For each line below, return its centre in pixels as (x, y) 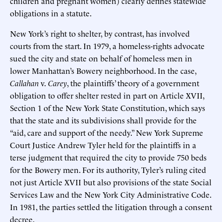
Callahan (25, 83)
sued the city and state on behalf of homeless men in (101, 58)
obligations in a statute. (51, 13)
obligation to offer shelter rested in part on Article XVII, (107, 95)
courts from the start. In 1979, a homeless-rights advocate (107, 45)
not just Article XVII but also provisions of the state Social (111, 182)
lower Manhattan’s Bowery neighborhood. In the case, (103, 70)
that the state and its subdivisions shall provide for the (103, 120)
